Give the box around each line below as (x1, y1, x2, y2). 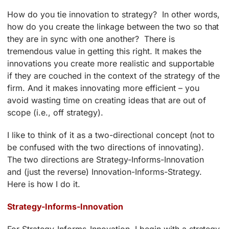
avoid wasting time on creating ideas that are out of (7, 95, 206, 106)
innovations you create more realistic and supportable (7, 58, 215, 69)
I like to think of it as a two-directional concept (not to (7, 130, 215, 141)
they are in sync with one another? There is (7, 34, 175, 44)
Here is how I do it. (7, 179, 80, 190)
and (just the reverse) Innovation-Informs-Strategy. (7, 167, 204, 177)
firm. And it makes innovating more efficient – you (7, 83, 199, 94)
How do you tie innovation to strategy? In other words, (7, 9, 220, 20)
